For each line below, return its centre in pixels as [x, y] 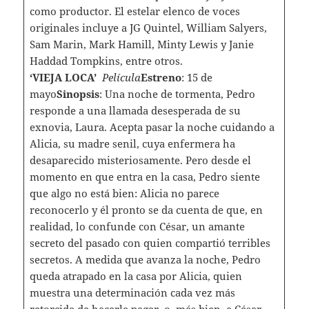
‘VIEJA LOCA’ [63, 78]
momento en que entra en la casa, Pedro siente [144, 177]
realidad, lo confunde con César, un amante [137, 227]
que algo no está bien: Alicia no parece [124, 193]
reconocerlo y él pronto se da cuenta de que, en [146, 210]
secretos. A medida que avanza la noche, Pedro [145, 260]
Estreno [161, 78]
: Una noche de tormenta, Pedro [177, 94]
